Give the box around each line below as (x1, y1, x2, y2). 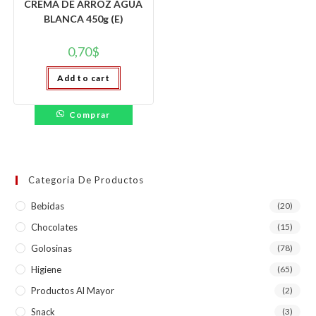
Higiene (31, 264, 62, 275)
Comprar (68, 109, 111, 120)
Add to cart (56, 72, 110, 83)
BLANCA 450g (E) (43, 12, 123, 25)
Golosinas (31, 243, 73, 254)
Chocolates (31, 221, 78, 233)
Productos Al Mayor (31, 285, 115, 296)
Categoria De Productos (28, 174, 145, 186)
